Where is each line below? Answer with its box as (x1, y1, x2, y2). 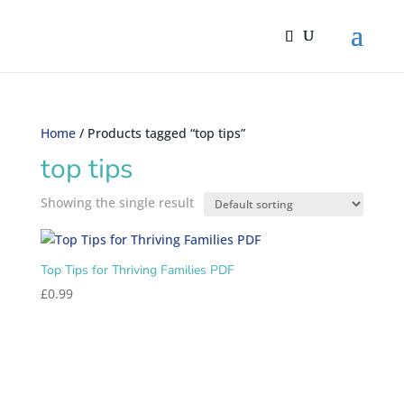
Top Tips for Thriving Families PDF (40, 262, 234, 279)
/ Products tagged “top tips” (75, 124, 245, 142)
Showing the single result (40, 194, 194, 211)
